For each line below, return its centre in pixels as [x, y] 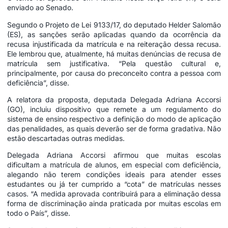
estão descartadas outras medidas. [66, 138]
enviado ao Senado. [40, 8]
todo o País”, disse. [39, 213]
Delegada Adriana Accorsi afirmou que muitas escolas [114, 155]
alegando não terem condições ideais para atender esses [114, 175]
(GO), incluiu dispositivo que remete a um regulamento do [114, 109]
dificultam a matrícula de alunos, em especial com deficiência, [114, 165]
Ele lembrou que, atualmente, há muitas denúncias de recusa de [114, 53]
